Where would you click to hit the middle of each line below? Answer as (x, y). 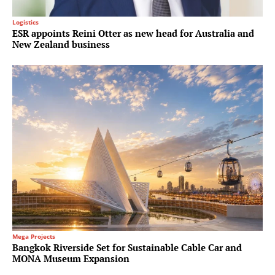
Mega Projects (34, 236)
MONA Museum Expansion (71, 258)
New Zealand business (61, 44)
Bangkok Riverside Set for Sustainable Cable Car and (127, 247)
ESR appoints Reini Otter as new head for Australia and (133, 33)
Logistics (25, 22)
